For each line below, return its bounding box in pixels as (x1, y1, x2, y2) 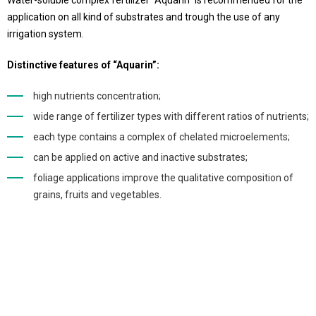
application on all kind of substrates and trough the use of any (7, 11, 280, 23)
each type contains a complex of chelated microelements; (33, 131, 290, 142)
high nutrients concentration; (33, 90, 161, 102)
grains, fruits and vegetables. (33, 189, 162, 200)
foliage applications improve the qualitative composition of (33, 172, 293, 183)
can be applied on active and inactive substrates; (33, 152, 248, 163)
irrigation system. (7, 28, 84, 39)
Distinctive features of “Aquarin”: (7, 59, 166, 71)
